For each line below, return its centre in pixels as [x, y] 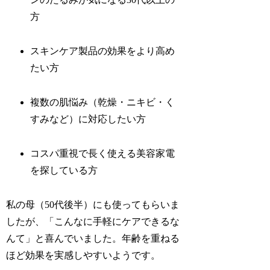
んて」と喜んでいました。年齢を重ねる [93, 238]
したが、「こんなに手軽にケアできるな [93, 221]
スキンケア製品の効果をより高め [103, 51]
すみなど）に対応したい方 [88, 119]
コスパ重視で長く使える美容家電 [103, 153]
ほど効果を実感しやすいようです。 [83, 255]
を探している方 [64, 170]
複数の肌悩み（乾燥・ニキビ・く [103, 102]
